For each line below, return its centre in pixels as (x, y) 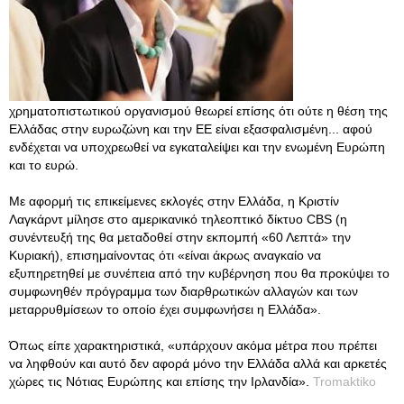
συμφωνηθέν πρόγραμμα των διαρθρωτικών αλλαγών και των (184, 291)
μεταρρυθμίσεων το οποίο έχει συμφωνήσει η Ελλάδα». (165, 309)
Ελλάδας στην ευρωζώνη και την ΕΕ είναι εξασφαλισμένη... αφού (191, 129)
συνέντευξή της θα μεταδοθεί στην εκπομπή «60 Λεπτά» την (180, 237)
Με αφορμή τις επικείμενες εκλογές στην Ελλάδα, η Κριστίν (174, 201)
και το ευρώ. (44, 165)
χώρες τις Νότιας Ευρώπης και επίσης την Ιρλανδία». (161, 381)
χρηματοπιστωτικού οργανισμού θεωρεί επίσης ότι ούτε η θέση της (198, 111)
